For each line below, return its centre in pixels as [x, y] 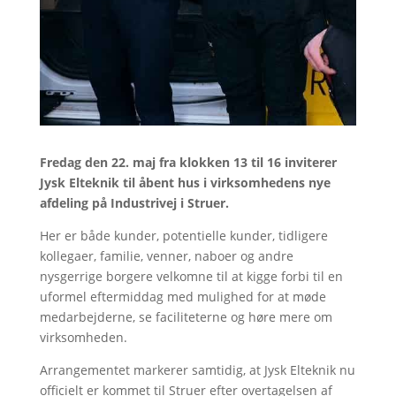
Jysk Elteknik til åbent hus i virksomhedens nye [185, 183]
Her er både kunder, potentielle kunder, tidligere [183, 236]
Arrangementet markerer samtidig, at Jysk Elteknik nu [197, 370]
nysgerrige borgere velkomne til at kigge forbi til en [191, 276]
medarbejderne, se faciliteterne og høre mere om [186, 317]
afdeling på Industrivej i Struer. [134, 203]
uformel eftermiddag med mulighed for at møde [183, 297]
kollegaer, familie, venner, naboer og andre [166, 256]
